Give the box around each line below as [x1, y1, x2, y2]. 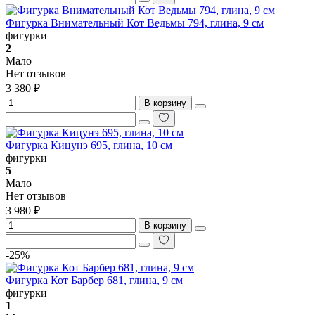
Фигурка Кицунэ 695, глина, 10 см [6, 139, 172, 151]
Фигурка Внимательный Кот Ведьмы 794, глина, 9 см [6, 16, 264, 29]
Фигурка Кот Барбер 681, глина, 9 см [6, 274, 183, 286]
